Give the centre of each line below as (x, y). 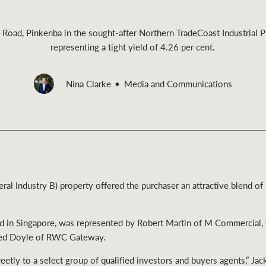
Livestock (146, 109)
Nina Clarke (88, 84)
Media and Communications (178, 84)
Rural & (139, 85)
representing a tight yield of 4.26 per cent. (133, 47)
